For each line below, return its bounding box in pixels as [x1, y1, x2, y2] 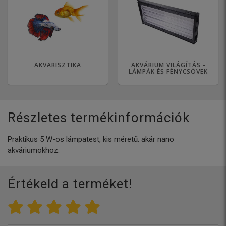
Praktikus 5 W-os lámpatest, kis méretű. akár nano [8, 135, 174, 144]
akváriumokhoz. [8, 146, 60, 155]
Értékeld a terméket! [8, 176, 132, 192]
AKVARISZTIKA [34, 61, 81, 70]
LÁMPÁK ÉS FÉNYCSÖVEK [129, 67, 208, 76]
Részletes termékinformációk [8, 110, 190, 126]
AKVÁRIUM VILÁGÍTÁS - [131, 61, 206, 70]
